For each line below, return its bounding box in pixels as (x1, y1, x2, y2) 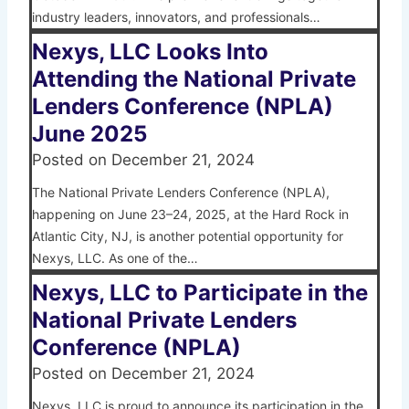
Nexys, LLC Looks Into (32, 38, 268, 66)
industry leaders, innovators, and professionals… (32, 9, 320, 26)
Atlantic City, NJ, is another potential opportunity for (32, 228, 343, 245)
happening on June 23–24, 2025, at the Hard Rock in (32, 206, 349, 223)
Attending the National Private (32, 66, 356, 93)
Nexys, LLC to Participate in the (32, 279, 368, 307)
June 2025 (32, 121, 147, 148)
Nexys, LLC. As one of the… (32, 250, 198, 267)
